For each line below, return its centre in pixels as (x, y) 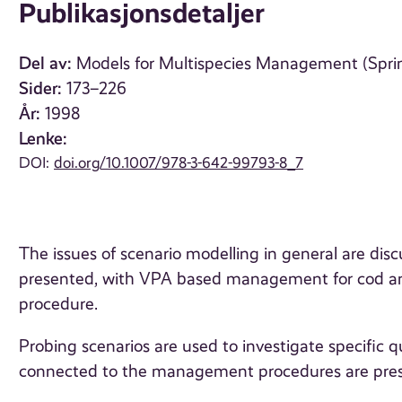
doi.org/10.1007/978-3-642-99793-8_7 (179, 163)
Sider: (41, 89)
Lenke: (44, 139)
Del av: (46, 64)
